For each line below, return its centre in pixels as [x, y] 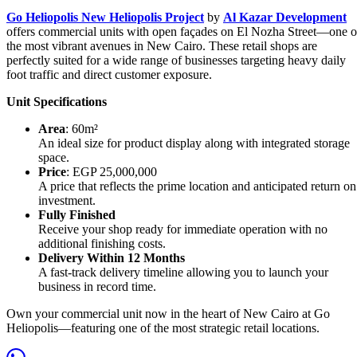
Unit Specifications [57, 102]
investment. [67, 201]
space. [54, 158]
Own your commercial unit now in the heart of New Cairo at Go [168, 314]
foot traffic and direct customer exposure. [109, 75]
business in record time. [97, 287]
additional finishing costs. [102, 244]
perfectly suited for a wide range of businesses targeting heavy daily [176, 61]
